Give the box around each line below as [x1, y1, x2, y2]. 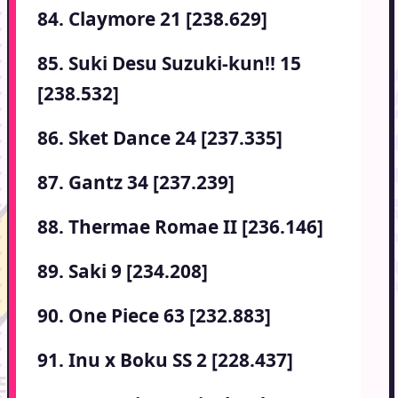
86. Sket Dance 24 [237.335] [37, 125, 283, 151]
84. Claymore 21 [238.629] [37, 6, 267, 32]
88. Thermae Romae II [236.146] [37, 214, 323, 240]
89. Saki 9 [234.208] [37, 259, 208, 284]
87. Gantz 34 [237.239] [37, 170, 235, 195]
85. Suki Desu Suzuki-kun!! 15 [37, 51, 301, 76]
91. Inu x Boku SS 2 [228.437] [37, 347, 293, 373]
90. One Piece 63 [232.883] [37, 303, 271, 329]
